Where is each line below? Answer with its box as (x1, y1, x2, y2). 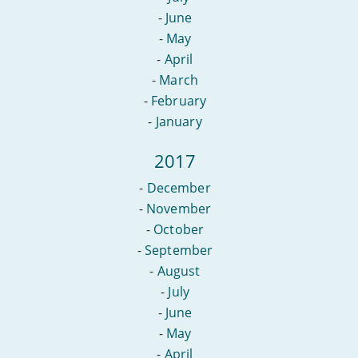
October (153, 220, 205, 238)
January (155, 112, 202, 130)
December (146, 178, 211, 197)
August (157, 261, 201, 280)
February (151, 91, 207, 109)
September (144, 241, 213, 259)
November (146, 199, 212, 217)
